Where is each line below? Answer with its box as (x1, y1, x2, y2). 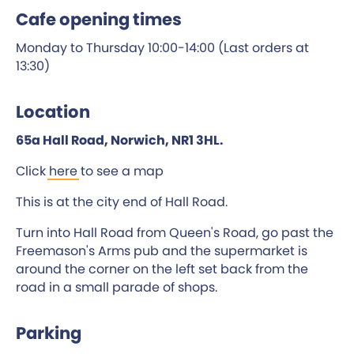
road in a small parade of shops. (16, 277, 217, 296)
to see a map (77, 161, 164, 180)
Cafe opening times (16, 7, 182, 31)
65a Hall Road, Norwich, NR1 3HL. (16, 130, 224, 149)
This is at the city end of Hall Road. (16, 192, 228, 211)
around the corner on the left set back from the (16, 259, 308, 278)
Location (16, 100, 90, 123)
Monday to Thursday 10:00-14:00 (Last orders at (16, 38, 309, 57)
